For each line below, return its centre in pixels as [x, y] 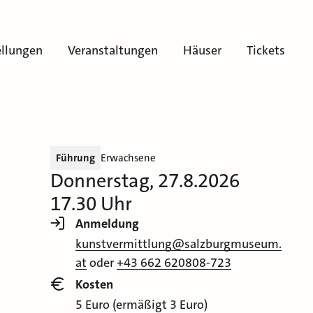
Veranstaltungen [113, 50]
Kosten [94, 285]
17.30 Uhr [91, 204]
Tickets [266, 50]
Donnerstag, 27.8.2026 [145, 181]
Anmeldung [107, 224]
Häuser [202, 50]
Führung [75, 158]
